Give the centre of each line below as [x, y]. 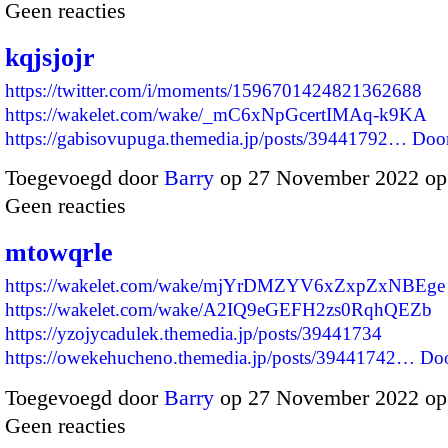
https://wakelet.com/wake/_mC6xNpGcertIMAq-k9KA [215, 114]
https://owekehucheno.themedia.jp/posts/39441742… [210, 358]
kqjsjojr [50, 57]
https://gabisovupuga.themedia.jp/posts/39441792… [206, 138]
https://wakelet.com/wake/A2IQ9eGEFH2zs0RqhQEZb [218, 310]
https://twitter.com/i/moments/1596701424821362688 [213, 90]
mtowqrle [59, 253]
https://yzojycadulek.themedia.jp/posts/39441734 [193, 334]
